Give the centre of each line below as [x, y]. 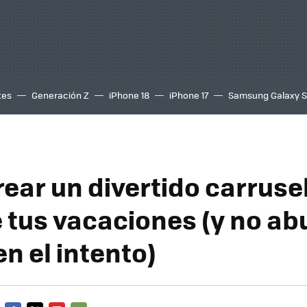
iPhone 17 [189, 95]
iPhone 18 [129, 95]
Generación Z [60, 95]
